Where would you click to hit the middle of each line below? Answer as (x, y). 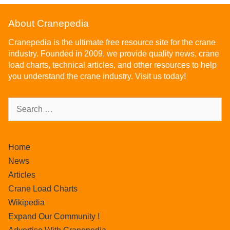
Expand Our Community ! (54, 217)
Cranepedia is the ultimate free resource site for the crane (112, 43)
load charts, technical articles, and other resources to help (112, 65)
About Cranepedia (49, 24)
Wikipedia (26, 203)
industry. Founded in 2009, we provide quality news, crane (114, 54)
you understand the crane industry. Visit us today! (97, 76)
